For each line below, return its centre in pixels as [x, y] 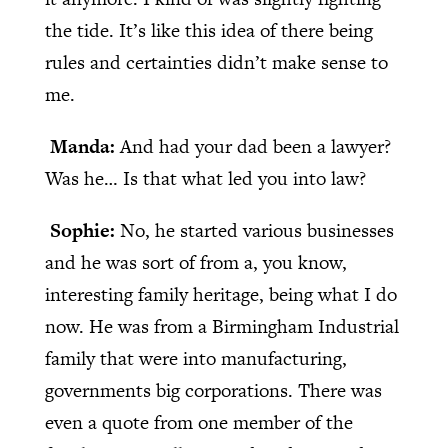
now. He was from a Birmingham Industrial [221, 327]
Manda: [84, 147]
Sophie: [84, 231]
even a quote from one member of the [198, 423]
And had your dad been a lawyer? [255, 147]
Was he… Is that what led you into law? [205, 179]
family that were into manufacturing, [195, 359]
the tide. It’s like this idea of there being [208, 31]
